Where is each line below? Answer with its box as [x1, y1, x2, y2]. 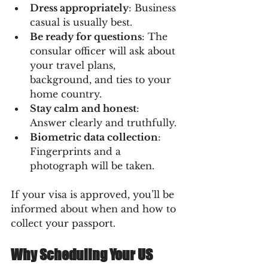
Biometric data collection [30, 130, 158, 143]
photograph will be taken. [30, 159, 154, 172]
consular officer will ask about [30, 44, 178, 57]
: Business [129, 1, 179, 14]
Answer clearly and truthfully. [30, 116, 176, 129]
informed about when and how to [11, 202, 179, 215]
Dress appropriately [30, 1, 129, 14]
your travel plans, [30, 59, 118, 71]
